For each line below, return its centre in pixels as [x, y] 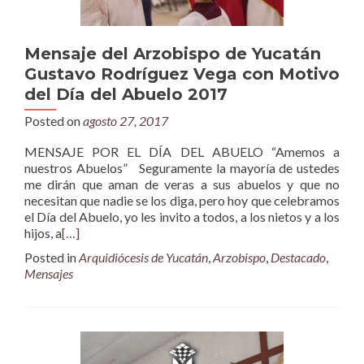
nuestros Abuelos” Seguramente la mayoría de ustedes [182, 168]
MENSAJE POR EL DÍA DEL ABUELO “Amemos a [182, 152]
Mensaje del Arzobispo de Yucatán [173, 54]
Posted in [52, 257]
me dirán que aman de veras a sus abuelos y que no [182, 184]
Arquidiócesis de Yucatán [143, 257]
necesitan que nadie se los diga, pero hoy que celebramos [182, 200]
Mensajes [49, 273]
